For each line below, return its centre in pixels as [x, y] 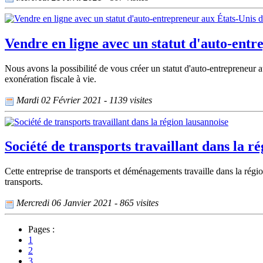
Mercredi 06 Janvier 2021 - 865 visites [86, 203]
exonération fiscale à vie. [50, 79]
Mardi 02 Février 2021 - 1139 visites [83, 100]
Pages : [41, 229]
